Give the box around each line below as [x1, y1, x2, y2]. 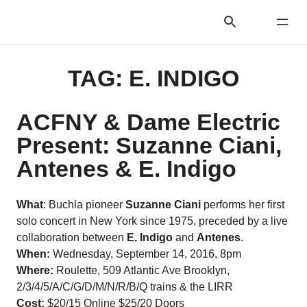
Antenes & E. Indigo [16, 156, 236, 182]
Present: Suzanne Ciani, [16, 132, 282, 158]
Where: [16, 265, 56, 276]
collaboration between [16, 232, 127, 243]
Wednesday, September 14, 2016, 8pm [53, 248, 241, 260]
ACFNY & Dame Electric [16, 109, 280, 135]
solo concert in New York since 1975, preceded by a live [16, 215, 288, 227]
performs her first [204, 199, 284, 210]
